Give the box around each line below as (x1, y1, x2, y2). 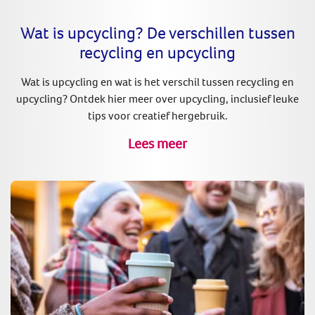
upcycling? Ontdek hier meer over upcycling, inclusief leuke (16, 91, 299, 106)
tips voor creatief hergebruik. (87, 108, 228, 123)
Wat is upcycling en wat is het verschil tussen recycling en (21, 75, 294, 89)
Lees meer (128, 134, 187, 153)
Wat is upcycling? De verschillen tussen (20, 22, 295, 44)
